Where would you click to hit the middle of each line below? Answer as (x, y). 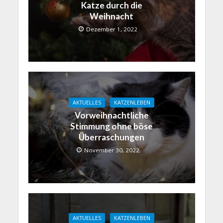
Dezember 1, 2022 (112, 29)
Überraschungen (111, 137)
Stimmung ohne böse (111, 126)
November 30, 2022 (112, 150)
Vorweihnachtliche (111, 115)
